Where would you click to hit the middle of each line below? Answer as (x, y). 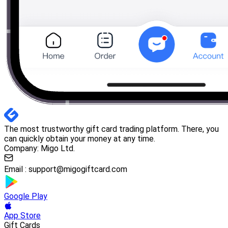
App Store (22, 215)
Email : (16, 169)
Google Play (26, 196)
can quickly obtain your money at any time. (80, 138)
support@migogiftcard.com (78, 169)
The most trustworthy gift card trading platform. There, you (111, 129)
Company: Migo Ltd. (39, 148)
